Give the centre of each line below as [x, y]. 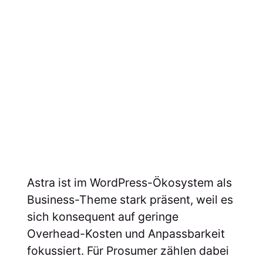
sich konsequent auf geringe [102, 216]
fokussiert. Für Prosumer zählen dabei [128, 250]
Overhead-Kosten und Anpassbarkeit [126, 233]
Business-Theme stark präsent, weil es [130, 199]
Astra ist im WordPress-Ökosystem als [129, 182]
